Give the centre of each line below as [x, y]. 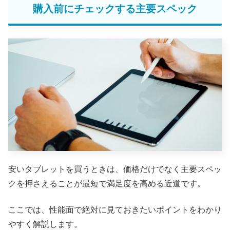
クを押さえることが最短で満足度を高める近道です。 [107, 184]
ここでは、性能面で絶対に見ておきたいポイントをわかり [115, 209]
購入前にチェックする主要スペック [115, 9]
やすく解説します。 [45, 224]
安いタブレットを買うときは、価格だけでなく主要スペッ [115, 169]
